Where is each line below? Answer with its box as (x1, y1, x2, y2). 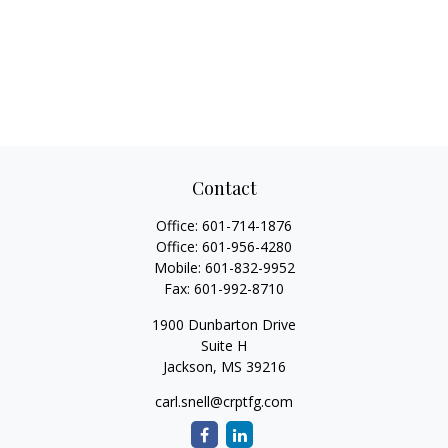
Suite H (201, 336, 247, 355)
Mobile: (153, 258, 205, 277)
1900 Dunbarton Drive (152, 315, 296, 334)
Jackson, (162, 357, 217, 376)
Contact (191, 176, 257, 200)
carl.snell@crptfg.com (155, 392, 293, 411)
